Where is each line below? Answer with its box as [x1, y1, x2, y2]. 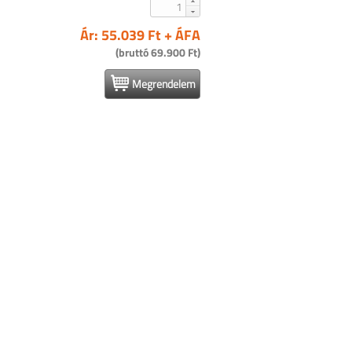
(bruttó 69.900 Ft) [115, 44, 200, 60]
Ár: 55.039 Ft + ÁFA [80, 24, 200, 46]
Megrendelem [132, 75, 196, 92]
